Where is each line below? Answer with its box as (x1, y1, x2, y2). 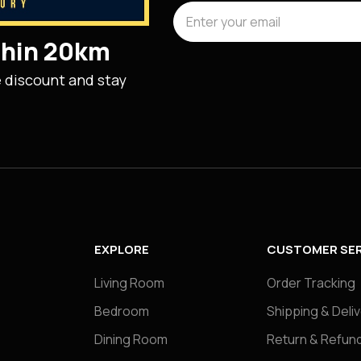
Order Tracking (267, 273, 355, 292)
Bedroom (94, 301, 149, 320)
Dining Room (94, 330, 168, 348)
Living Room (94, 273, 164, 292)
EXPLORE (94, 240, 149, 258)
